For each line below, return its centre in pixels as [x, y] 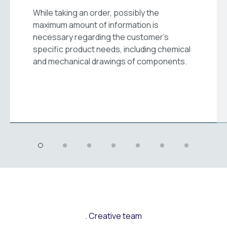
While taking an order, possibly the [96, 13]
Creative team [115, 216]
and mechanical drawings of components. [110, 62]
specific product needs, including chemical [112, 49]
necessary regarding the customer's [101, 37]
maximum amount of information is [96, 25]
